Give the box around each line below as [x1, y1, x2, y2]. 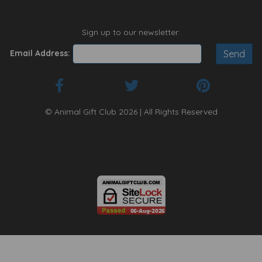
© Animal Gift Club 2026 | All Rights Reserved [44, 106, 218, 117]
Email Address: [9, 47, 70, 58]
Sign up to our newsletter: [82, 27, 180, 37]
